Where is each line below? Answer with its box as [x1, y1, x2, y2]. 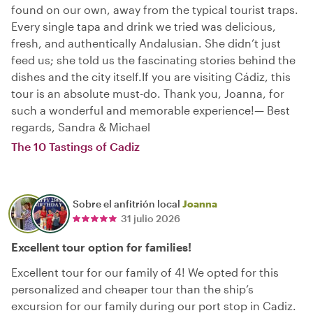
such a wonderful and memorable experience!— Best [11, 103, 290, 117]
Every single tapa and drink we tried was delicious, [11, 19, 276, 33]
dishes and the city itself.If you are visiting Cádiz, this [11, 69, 291, 83]
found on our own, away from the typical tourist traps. [11, 2, 298, 16]
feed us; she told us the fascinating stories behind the [11, 52, 296, 66]
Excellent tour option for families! [11, 240, 191, 254]
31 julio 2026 [121, 212, 180, 224]
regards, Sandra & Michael [11, 119, 150, 133]
